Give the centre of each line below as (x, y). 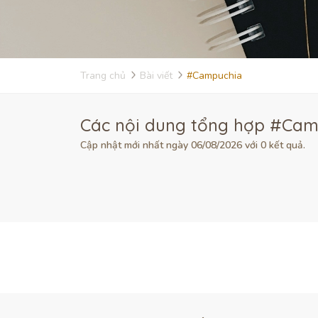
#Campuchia (214, 76)
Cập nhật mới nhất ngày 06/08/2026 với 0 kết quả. (192, 145)
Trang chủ (103, 76)
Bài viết (156, 76)
